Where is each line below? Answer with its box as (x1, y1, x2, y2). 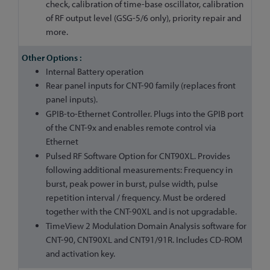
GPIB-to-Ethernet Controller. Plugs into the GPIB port (46, 108, 243, 119)
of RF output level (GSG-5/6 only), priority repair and (46, 12, 241, 24)
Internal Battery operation (46, 65, 143, 77)
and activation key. (46, 247, 115, 259)
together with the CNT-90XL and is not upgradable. (46, 205, 237, 217)
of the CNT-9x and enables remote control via (46, 122, 216, 133)
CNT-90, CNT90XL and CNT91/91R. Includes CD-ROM (46, 233, 242, 245)
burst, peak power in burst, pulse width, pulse (46, 177, 218, 189)
